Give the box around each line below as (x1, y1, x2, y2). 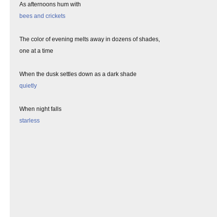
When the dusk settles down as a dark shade (19, 71, 138, 77)
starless (19, 117, 40, 124)
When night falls (19, 106, 62, 112)
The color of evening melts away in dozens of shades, (19, 36, 163, 43)
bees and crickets (19, 13, 65, 19)
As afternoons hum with (19, 1, 81, 8)
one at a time (19, 47, 55, 54)
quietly (19, 82, 37, 89)
